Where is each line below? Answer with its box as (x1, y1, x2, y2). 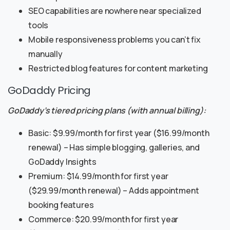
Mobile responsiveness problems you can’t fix (28, 34, 201, 46)
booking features (28, 199, 94, 211)
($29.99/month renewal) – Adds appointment (28, 185, 199, 197)
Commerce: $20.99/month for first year (28, 214, 179, 225)
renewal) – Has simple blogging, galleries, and (28, 142, 200, 154)
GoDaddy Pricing (8, 83, 91, 98)
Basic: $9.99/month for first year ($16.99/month (28, 127, 209, 139)
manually (28, 48, 63, 60)
